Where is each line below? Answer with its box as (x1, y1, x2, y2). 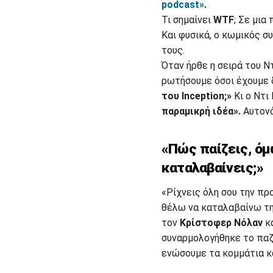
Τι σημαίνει (161, 14, 213, 26)
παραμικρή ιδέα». (161, 105, 243, 118)
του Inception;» (161, 90, 232, 102)
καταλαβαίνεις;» (161, 160, 264, 177)
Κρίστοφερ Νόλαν (179, 216, 263, 229)
